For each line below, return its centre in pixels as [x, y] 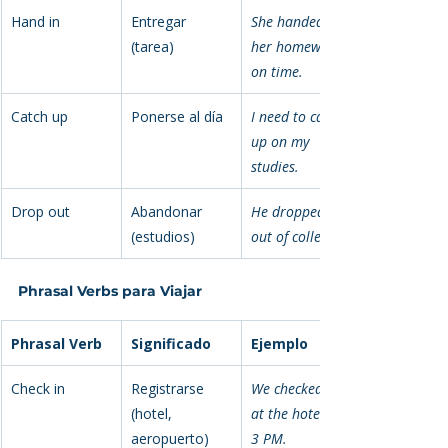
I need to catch [299, 116]
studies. [275, 166]
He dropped [290, 211]
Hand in [35, 21]
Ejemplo [279, 343]
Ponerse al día [177, 116]
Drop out [40, 211]
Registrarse [169, 388]
